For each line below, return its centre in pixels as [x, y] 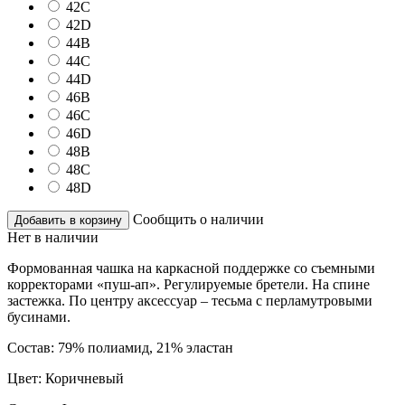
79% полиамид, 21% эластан [146, 347]
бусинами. [39, 316]
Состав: [33, 347]
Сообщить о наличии [198, 219]
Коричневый [85, 378]
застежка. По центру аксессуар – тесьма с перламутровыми [190, 300]
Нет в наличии [53, 237]
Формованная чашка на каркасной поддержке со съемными [191, 268]
